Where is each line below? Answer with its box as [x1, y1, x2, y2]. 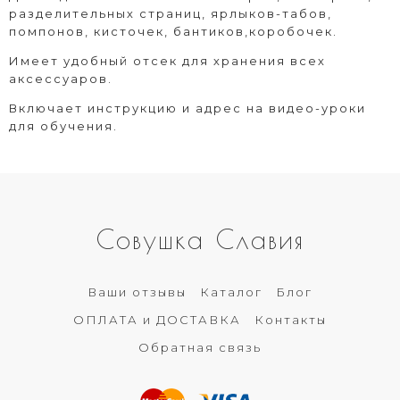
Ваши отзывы [87, 284, 187, 299]
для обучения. [9, 118, 122, 133]
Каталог [200, 284, 262, 299]
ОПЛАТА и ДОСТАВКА [73, 312, 241, 327]
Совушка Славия [96, 222, 304, 254]
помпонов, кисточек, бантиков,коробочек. [9, 23, 337, 38]
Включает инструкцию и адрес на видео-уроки [9, 100, 366, 115]
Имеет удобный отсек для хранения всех [9, 53, 326, 68]
